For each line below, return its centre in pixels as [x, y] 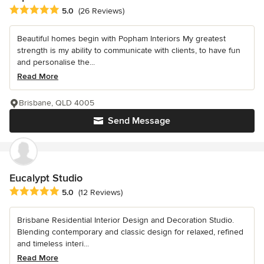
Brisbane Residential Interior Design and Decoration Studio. [126, 220]
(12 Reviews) [100, 192]
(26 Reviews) [101, 11]
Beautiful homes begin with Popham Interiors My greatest [121, 38]
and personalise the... [56, 62]
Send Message [139, 121]
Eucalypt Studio [46, 178]
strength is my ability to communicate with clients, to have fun [129, 50]
